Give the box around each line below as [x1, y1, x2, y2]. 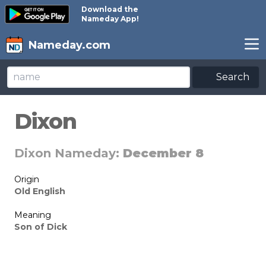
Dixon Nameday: [14, 146, 123, 160]
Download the [81, 5, 139, 14]
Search [214, 71, 249, 83]
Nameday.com [28, 39, 110, 52]
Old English [14, 186, 65, 197]
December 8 [123, 146, 204, 160]
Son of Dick [14, 221, 67, 232]
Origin [14, 174, 39, 185]
